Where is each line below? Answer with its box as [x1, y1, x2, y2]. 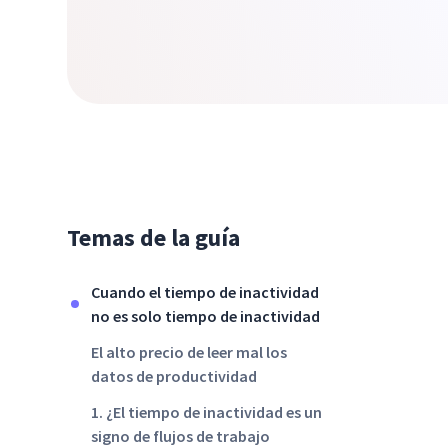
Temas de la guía [67, 222, 241, 253]
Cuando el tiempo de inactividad [91, 282, 320, 302]
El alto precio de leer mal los [91, 342, 288, 362]
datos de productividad [91, 366, 258, 386]
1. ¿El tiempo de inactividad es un [91, 402, 323, 422]
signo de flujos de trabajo [91, 426, 271, 446]
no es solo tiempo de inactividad [91, 306, 321, 326]
